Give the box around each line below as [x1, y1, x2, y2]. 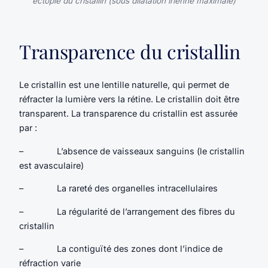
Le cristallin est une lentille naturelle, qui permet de [19, 80, 229, 90]
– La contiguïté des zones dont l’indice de [19, 243, 223, 254]
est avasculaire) [19, 160, 84, 170]
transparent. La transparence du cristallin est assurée [19, 108, 237, 119]
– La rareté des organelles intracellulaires [19, 183, 218, 194]
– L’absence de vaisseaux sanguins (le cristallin [19, 145, 245, 156]
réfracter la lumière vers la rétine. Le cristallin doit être [19, 94, 239, 105]
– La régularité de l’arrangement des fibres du [19, 206, 235, 217]
